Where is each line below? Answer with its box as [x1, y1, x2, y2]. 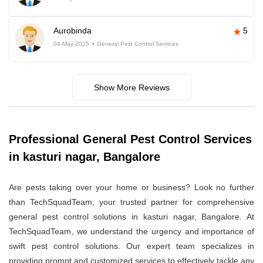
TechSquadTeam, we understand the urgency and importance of [9, 227, 254, 237]
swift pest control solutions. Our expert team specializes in [9, 241, 254, 251]
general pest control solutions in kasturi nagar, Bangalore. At [9, 212, 254, 222]
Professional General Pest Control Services [9, 133, 252, 146]
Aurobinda [53, 26, 92, 36]
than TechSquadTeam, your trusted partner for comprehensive [9, 197, 254, 207]
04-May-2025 [53, 41, 89, 48]
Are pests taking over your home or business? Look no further [9, 183, 254, 193]
